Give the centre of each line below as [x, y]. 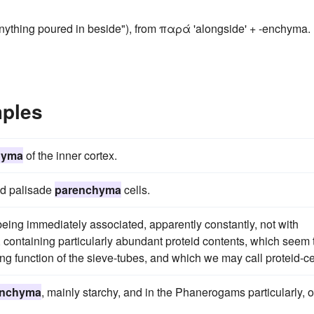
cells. [136, 190]
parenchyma [88, 190]
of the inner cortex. [70, 156]
